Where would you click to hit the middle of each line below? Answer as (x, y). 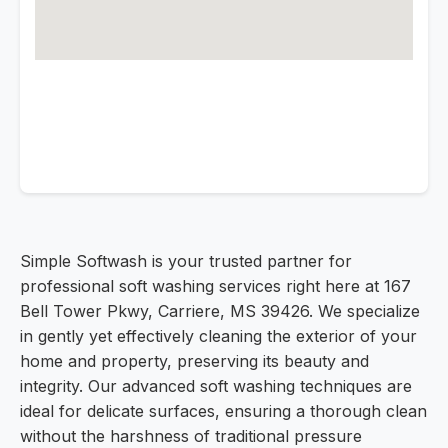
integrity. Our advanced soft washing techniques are (216, 386)
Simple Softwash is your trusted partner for (186, 261)
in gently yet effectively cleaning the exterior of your (218, 336)
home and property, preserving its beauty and (194, 361)
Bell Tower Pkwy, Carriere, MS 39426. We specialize (220, 311)
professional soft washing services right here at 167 (215, 286)
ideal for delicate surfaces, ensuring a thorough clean (223, 411)
